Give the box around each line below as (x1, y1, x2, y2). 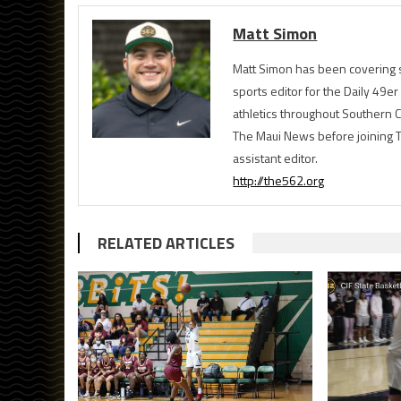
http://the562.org (233, 171, 325, 191)
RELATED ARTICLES (98, 231, 235, 256)
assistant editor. (233, 149, 319, 168)
